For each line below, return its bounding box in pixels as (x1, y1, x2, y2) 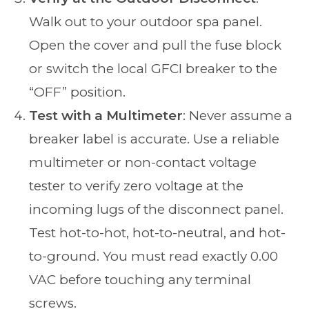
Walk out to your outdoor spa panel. (29, 13, 263, 30)
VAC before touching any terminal (29, 271, 252, 288)
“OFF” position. (29, 83, 126, 100)
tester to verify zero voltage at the (29, 177, 244, 194)
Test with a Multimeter (29, 107, 183, 123)
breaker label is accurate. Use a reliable (29, 130, 280, 147)
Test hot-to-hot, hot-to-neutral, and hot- (29, 224, 286, 241)
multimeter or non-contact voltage (29, 154, 257, 170)
